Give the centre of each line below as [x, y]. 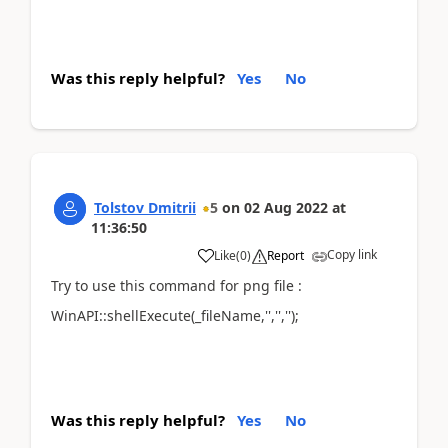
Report [285, 255]
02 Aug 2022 [286, 207]
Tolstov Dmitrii [145, 207]
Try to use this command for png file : [176, 285]
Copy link [352, 254]
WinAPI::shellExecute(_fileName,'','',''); [175, 315]
